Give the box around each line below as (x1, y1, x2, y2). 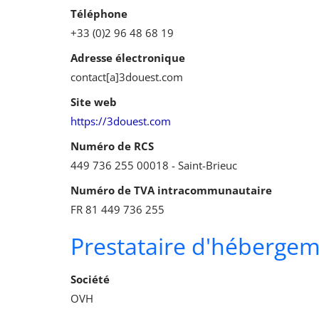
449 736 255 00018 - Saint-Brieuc (70, 158, 237, 173)
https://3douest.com (70, 114, 171, 129)
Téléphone (70, 6, 127, 21)
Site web (70, 95, 117, 110)
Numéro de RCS (70, 139, 154, 154)
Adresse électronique (70, 51, 185, 66)
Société (70, 272, 110, 287)
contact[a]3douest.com (70, 70, 183, 85)
